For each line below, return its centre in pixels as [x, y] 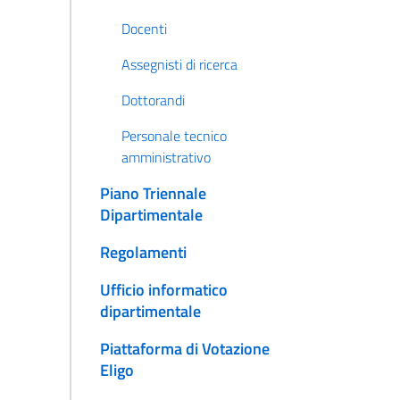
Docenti [144, 29]
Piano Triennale [153, 193]
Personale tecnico [174, 136]
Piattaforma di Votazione [184, 349]
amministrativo [166, 157]
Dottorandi [153, 100]
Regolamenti [143, 252]
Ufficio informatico [163, 290]
